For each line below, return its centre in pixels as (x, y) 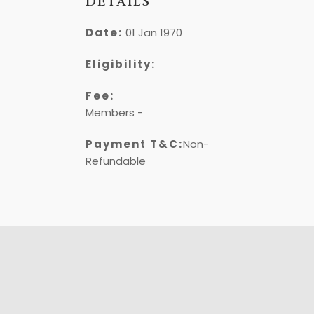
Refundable (116, 161)
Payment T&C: (134, 144)
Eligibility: (121, 64)
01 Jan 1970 (152, 33)
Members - (114, 112)
